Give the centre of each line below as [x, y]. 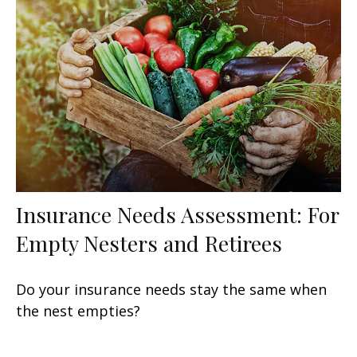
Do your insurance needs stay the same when [171, 290]
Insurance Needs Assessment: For [177, 215]
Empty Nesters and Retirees [149, 243]
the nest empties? [78, 311]
